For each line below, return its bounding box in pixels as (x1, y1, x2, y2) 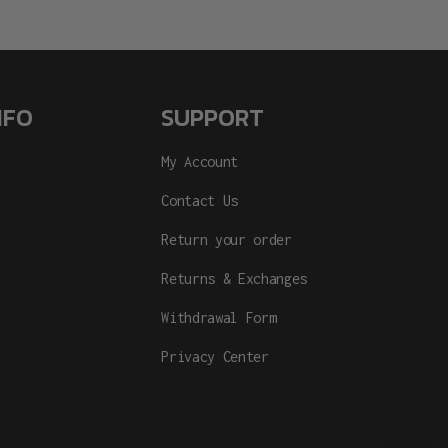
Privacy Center (161, 348, 269, 366)
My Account (161, 153, 238, 171)
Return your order (161, 231, 292, 249)
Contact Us (161, 192, 238, 210)
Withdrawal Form (161, 309, 277, 327)
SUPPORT (161, 100, 265, 136)
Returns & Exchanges (161, 270, 308, 288)
